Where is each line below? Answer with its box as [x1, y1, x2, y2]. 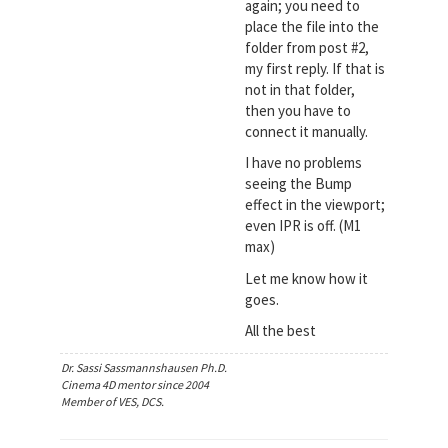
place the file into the [244, 16, 379, 36]
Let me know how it [244, 268, 368, 288]
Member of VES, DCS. [60, 393, 164, 409]
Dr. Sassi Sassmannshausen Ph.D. [60, 359, 227, 375]
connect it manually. [244, 121, 368, 141]
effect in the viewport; [244, 195, 385, 214]
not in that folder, [244, 79, 355, 99]
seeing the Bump [244, 174, 352, 193]
